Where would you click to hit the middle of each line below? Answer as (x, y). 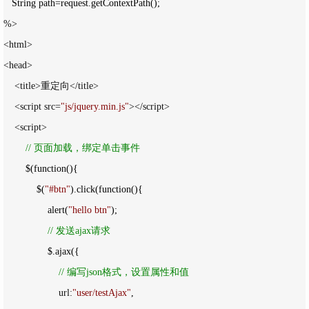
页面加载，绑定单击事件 (86, 148)
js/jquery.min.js (95, 107)
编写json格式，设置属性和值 (127, 272)
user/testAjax (102, 293)
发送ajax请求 (82, 231)
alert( (58, 210)
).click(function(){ (107, 190)
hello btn (90, 210)
